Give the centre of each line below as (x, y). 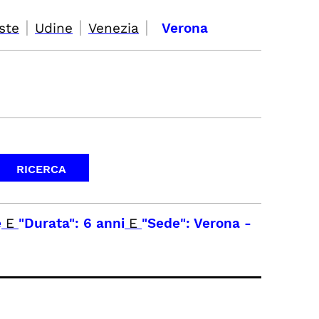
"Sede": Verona (191, 223)
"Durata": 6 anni (72, 223)
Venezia (114, 28)
